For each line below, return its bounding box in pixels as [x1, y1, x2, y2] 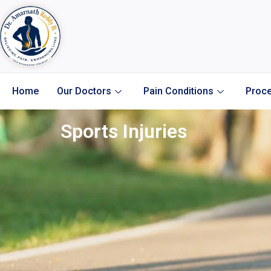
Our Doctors [57, 85, 111, 97]
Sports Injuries [60, 120, 187, 143]
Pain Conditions [143, 85, 214, 97]
